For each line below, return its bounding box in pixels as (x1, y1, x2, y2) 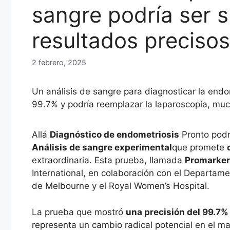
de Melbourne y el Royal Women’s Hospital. (32, 181, 209, 191)
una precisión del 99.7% (126, 206, 228, 217)
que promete (172, 142, 227, 153)
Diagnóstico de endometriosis (50, 129, 179, 140)
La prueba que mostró (32, 206, 126, 217)
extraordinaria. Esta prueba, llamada (32, 155, 185, 166)
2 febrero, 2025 (32, 58, 86, 67)
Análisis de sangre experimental (32, 142, 172, 153)
